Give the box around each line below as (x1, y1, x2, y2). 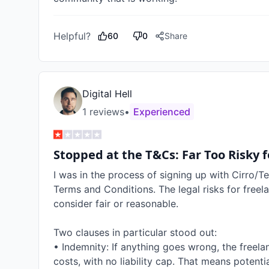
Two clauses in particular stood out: (53, 226, 217, 238)
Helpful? (53, 30, 91, 42)
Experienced (133, 106, 190, 118)
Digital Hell (82, 88, 132, 100)
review (86, 106, 119, 118)
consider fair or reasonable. (53, 198, 178, 210)
